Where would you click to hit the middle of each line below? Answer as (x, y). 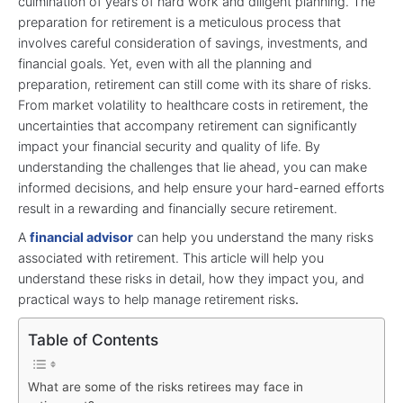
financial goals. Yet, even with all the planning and (165, 64)
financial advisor (81, 237)
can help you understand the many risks (253, 237)
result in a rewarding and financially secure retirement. (178, 209)
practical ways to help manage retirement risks (157, 300)
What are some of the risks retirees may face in (166, 386)
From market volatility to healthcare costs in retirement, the (193, 105)
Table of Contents (93, 339)
